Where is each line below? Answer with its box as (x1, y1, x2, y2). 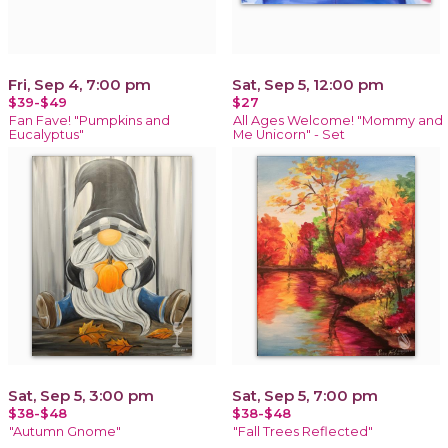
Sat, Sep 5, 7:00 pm (232, 385, 378, 405)
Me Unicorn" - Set (233, 126, 345, 142)
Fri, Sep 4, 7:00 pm (8, 74, 151, 94)
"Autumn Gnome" (9, 423, 121, 439)
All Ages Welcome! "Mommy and (233, 112, 443, 128)
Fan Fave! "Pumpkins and (9, 112, 170, 128)
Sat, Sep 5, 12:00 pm (232, 74, 384, 94)
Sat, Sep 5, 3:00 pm (8, 385, 154, 405)
